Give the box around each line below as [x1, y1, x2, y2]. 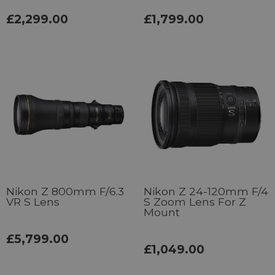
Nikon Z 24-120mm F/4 [144, 184, 268, 198]
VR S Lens [6, 195, 60, 208]
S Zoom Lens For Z [144, 195, 246, 208]
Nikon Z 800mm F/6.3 [6, 184, 124, 198]
